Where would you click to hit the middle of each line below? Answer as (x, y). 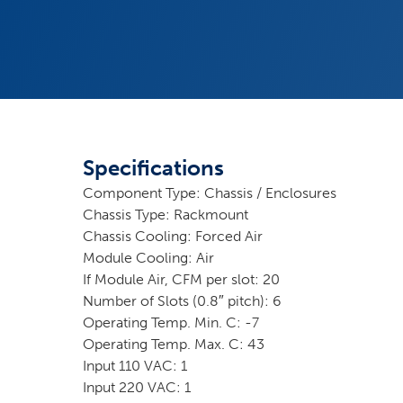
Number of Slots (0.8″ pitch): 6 (182, 300)
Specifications (153, 167)
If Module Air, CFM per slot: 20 (181, 279)
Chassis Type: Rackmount (166, 214)
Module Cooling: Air (148, 257)
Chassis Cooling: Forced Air (173, 236)
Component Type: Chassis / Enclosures (210, 193)
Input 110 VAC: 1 (135, 365)
